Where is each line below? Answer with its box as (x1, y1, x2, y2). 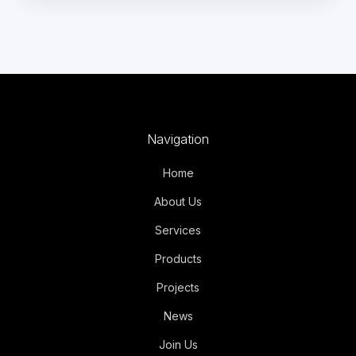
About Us (154, 195, 202, 208)
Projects (157, 281, 199, 294)
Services (155, 223, 201, 237)
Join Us (158, 338, 198, 351)
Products (154, 252, 202, 265)
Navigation (147, 131, 209, 147)
